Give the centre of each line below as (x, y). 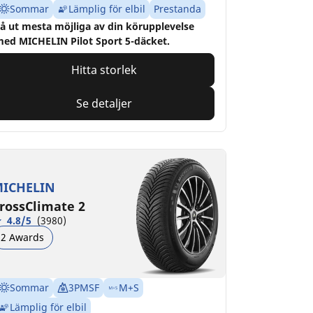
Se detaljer (104, 104)
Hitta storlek (104, 70)
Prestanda (177, 9)
